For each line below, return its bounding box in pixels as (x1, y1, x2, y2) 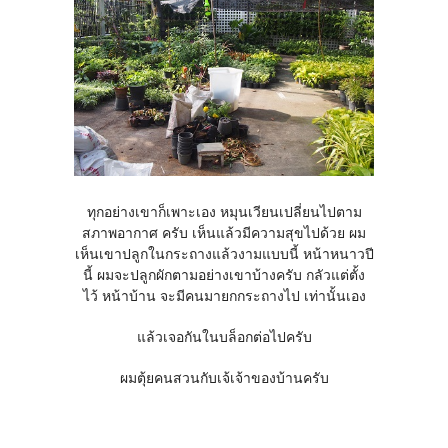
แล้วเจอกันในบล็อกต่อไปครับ (136, 328, 312, 347)
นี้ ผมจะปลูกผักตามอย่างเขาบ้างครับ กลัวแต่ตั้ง (83, 266, 365, 285)
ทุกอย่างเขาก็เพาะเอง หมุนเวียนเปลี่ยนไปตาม (86, 203, 362, 222)
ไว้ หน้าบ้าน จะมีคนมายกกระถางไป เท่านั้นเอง (82, 287, 366, 306)
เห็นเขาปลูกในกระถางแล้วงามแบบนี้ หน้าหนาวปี (74, 245, 374, 264)
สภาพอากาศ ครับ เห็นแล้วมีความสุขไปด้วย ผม (82, 224, 366, 243)
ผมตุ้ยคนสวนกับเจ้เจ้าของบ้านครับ (119, 369, 329, 388)
